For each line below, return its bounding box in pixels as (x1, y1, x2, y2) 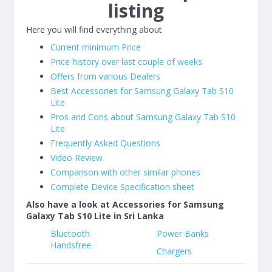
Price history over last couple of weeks (50, 56, 202, 67)
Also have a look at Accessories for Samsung (26, 199, 224, 210)
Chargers (156, 245, 192, 257)
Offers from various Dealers (50, 70, 160, 82)
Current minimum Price (50, 41, 141, 53)
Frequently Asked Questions (50, 137, 160, 149)
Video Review (50, 152, 103, 163)
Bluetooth (50, 228, 90, 239)
